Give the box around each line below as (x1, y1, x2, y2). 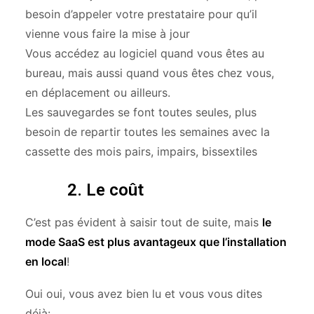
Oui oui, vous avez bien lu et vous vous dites (25, 287, 262, 301)
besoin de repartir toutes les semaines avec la (25, 125, 270, 139)
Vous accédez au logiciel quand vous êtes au (25, 46, 264, 60)
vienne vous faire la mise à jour (25, 27, 190, 41)
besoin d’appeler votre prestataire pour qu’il (25, 7, 257, 21)
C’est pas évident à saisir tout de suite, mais (25, 215, 262, 229)
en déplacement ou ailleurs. (25, 86, 170, 100)
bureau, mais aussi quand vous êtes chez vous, (25, 66, 274, 80)
